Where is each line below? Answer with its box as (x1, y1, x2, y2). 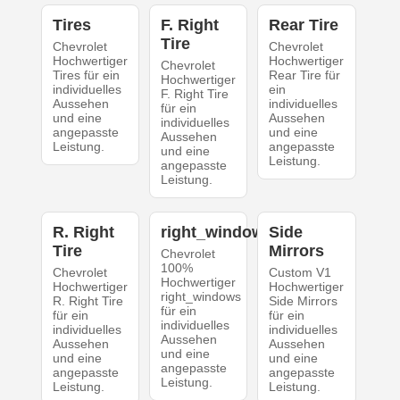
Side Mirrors (269, 293, 338, 308)
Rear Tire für (269, 67, 341, 82)
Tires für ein (52, 67, 120, 82)
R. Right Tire (52, 293, 123, 308)
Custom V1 (269, 264, 332, 279)
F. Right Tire (160, 86, 229, 101)
